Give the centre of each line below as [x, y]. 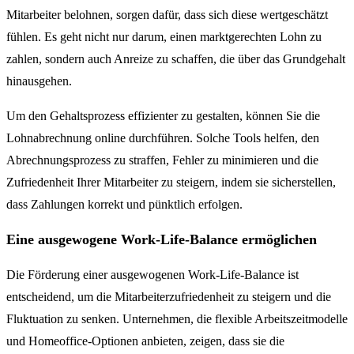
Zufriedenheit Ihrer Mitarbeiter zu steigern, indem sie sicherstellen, [171, 182]
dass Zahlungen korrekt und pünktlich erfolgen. [124, 204]
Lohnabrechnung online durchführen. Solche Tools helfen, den [163, 137]
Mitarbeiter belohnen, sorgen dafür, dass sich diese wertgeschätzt [167, 14]
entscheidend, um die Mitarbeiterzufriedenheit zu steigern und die [169, 296]
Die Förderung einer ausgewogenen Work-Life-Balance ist [153, 274]
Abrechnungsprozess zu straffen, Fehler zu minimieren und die [162, 160]
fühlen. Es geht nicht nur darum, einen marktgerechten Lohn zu [164, 36]
